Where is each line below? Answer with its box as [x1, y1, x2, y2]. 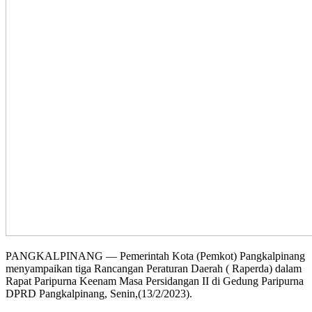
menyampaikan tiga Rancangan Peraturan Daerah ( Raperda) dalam [6, 262, 302, 274]
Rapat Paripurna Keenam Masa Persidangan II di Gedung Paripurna [6, 274, 304, 287]
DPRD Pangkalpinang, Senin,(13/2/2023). [6, 287, 192, 299]
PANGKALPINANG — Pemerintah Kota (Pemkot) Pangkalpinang [6, 249, 305, 262]
